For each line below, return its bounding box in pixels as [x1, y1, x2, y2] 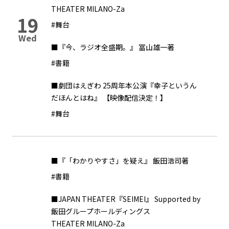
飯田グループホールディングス [51, 206, 150, 216]
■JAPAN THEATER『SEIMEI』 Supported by [51, 194, 200, 204]
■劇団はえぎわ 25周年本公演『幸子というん [51, 80, 197, 90]
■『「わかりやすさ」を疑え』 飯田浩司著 [51, 155, 189, 166]
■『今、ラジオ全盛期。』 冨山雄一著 [51, 42, 174, 52]
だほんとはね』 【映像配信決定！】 [51, 93, 167, 103]
